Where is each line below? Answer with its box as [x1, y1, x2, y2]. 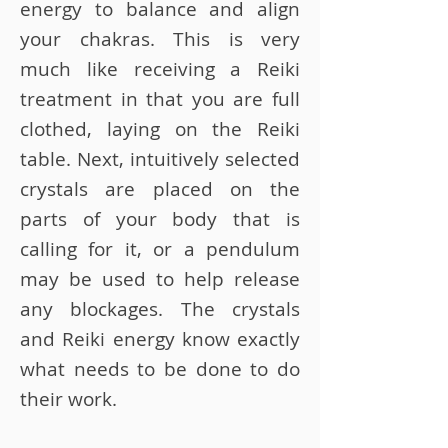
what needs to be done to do [20, 356, 300, 382]
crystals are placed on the [20, 176, 300, 202]
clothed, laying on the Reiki [20, 116, 300, 142]
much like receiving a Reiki [20, 56, 300, 82]
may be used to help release [20, 266, 300, 292]
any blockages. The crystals [20, 296, 300, 322]
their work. [20, 386, 117, 412]
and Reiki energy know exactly [20, 326, 300, 352]
